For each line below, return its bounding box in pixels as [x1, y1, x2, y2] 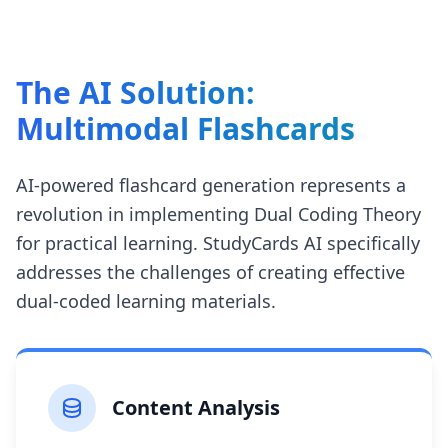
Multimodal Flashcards [16, 107, 355, 149]
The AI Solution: [16, 71, 255, 113]
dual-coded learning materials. [16, 288, 276, 313]
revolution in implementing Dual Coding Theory [16, 201, 421, 226]
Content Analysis [112, 393, 280, 421]
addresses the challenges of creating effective [16, 259, 405, 284]
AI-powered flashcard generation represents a [16, 172, 406, 197]
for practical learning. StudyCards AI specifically [16, 230, 420, 255]
